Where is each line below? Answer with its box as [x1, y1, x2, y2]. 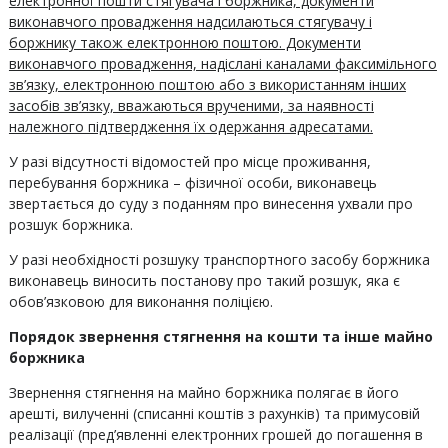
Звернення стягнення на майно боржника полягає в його [8, 383, 399, 402]
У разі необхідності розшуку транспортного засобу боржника [8, 250, 430, 269]
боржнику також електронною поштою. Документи [8, 33, 361, 52]
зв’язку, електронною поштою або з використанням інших [8, 75, 406, 94]
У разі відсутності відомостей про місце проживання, [8, 152, 371, 171]
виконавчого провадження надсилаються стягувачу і [8, 12, 372, 31]
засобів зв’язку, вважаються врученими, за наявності [8, 96, 374, 115]
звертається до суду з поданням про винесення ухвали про [8, 194, 413, 213]
